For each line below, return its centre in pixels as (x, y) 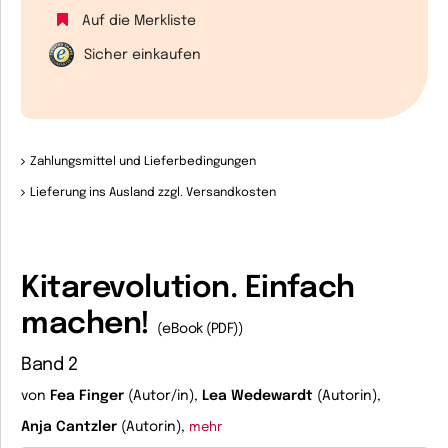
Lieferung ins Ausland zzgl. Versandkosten (152, 193)
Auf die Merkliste (139, 21)
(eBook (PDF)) (200, 329)
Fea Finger (87, 396)
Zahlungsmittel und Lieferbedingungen (142, 162)
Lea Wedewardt (257, 396)
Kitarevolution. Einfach (188, 288)
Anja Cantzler (69, 427)
